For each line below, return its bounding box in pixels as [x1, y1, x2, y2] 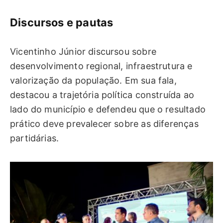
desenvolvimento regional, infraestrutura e [10, 60, 193, 71]
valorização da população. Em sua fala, [10, 75, 177, 86]
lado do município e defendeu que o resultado [10, 104, 206, 114]
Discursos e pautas [10, 15, 113, 29]
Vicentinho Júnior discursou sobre [10, 46, 156, 57]
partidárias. [10, 132, 59, 143]
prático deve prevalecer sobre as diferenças [10, 118, 199, 129]
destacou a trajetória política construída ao [10, 89, 194, 100]
